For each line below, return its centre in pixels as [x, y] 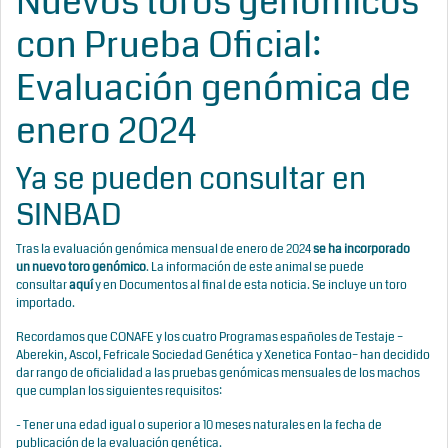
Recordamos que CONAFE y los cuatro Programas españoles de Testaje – [209, 337]
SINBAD [69, 215]
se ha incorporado [361, 249]
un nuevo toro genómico [81, 267]
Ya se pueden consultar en [191, 179]
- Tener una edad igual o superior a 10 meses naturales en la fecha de [199, 425]
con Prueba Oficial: [168, 45]
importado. [45, 303]
